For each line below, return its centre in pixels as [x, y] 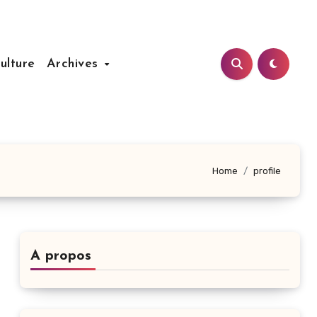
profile [267, 171]
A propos [61, 256]
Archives [75, 64]
